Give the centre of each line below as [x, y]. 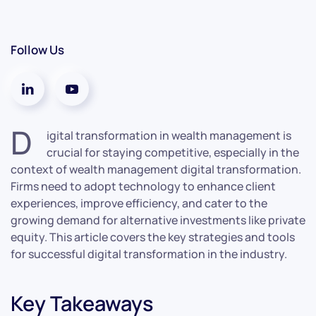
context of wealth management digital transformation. [156, 169]
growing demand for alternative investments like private [158, 220]
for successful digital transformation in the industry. [149, 254]
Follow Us [37, 49]
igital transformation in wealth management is [169, 135]
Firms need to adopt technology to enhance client [143, 186]
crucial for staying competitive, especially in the [173, 152]
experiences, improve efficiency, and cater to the [139, 203]
